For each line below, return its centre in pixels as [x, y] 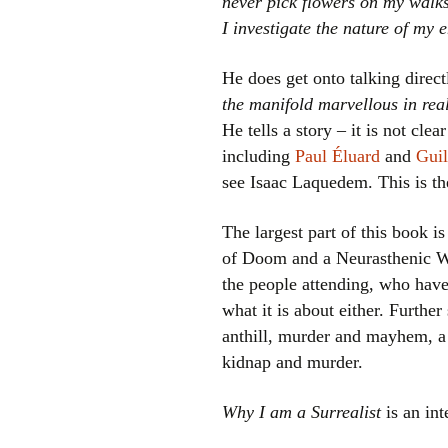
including [258, 156]
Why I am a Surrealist [301, 412]
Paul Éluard [337, 156]
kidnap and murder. [292, 362]
